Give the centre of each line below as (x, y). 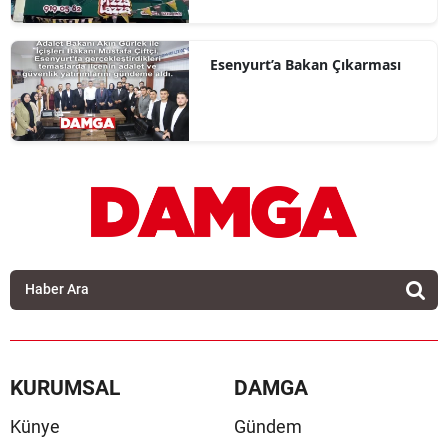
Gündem (268, 426)
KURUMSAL (65, 387)
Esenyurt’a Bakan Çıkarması (305, 65)
